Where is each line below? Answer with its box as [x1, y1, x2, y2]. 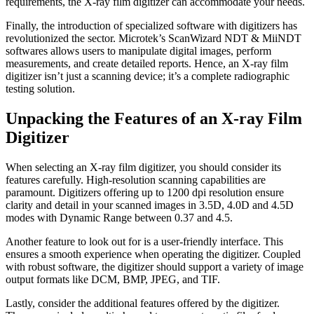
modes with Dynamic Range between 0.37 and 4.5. [6, 212, 233, 224]
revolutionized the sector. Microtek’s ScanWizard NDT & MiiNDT [6, 32, 301, 45]
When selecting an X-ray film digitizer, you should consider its [6, 161, 281, 174]
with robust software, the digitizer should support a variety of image [6, 261, 303, 273]
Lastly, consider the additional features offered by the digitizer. [6, 297, 280, 310]
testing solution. [6, 83, 75, 95]
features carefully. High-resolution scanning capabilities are [6, 174, 266, 186]
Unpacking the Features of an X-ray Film [6, 109, 302, 128]
